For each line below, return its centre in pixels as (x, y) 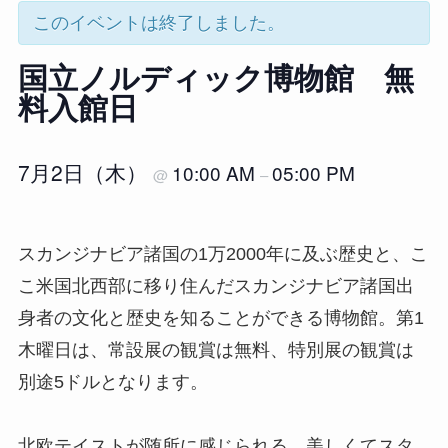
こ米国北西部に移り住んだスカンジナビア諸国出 (215, 286)
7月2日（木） (85, 172)
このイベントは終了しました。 (158, 23)
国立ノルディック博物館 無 (215, 78)
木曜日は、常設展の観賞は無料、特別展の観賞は (215, 350)
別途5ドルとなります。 (112, 382)
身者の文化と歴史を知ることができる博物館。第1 (220, 318)
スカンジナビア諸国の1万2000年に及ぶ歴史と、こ (222, 254)
